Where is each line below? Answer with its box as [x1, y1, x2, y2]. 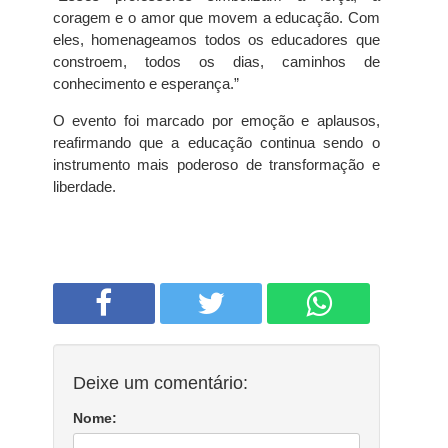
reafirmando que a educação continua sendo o [52, 134, 380, 151]
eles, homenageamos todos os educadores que [52, 31, 380, 48]
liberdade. [52, 178, 116, 195]
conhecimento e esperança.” [52, 75, 239, 92]
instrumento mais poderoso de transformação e [52, 156, 380, 173]
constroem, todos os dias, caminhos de [52, 53, 380, 70]
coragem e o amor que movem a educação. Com [52, 9, 380, 26]
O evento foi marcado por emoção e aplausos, [52, 112, 380, 129]
